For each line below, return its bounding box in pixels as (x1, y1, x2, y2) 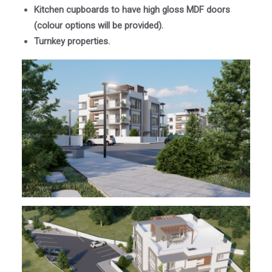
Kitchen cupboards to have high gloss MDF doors (34, 4, 230, 16)
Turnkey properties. (34, 36, 110, 47)
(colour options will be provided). (34, 20, 163, 32)
